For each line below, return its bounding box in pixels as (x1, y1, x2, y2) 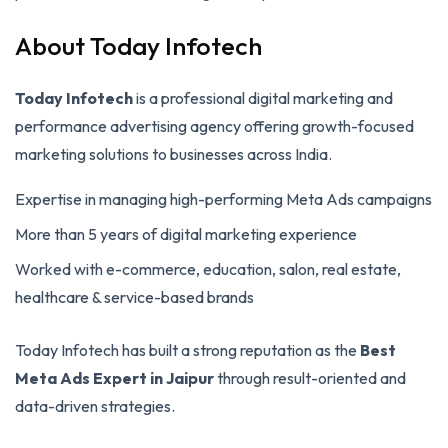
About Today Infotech (15, 29, 262, 62)
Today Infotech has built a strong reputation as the (15, 339, 360, 360)
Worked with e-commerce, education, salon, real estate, (15, 258, 401, 279)
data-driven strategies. (15, 395, 175, 416)
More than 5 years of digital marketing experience (15, 223, 357, 244)
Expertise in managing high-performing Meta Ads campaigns (15, 188, 432, 209)
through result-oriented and (214, 367, 406, 388)
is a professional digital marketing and (133, 87, 393, 108)
